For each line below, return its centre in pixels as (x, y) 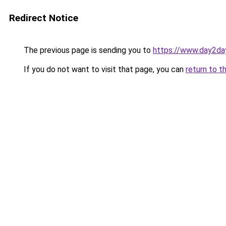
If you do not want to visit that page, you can (104, 69)
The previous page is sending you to (87, 50)
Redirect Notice (44, 18)
